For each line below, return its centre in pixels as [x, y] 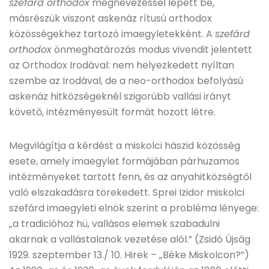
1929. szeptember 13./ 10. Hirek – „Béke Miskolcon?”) [129, 255]
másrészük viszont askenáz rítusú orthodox [110, 18]
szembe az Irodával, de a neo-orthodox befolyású [126, 81]
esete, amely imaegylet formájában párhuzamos [124, 161]
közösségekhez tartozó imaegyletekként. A [112, 34]
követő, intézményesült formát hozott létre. [112, 112]
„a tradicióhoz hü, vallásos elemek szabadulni [114, 224]
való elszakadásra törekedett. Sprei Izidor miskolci [127, 192]
